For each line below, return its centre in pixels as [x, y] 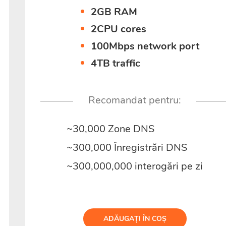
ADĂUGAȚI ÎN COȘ [135, 219]
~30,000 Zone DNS [111, 129]
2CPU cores [118, 29]
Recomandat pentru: [135, 100]
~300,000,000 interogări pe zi [135, 166]
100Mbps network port [145, 46]
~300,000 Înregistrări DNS [127, 148]
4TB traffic [115, 63]
